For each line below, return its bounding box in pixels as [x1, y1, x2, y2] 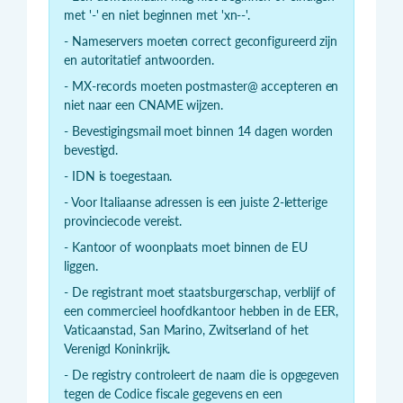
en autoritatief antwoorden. [64, 52, 214, 68]
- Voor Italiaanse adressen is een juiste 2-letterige [64, 194, 327, 210]
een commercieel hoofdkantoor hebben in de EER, [64, 303, 339, 319]
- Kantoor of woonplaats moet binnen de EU [64, 239, 308, 255]
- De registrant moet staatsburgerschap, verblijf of [64, 284, 336, 300]
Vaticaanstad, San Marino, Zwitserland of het [64, 322, 309, 338]
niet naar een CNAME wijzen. [64, 97, 223, 113]
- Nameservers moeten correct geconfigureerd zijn [64, 33, 338, 49]
